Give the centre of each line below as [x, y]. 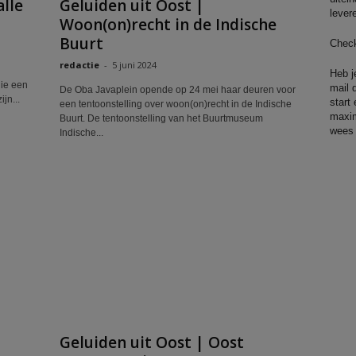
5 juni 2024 [134, 65]
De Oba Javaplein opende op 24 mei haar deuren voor [177, 90]
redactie [79, 65]
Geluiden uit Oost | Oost [151, 342]
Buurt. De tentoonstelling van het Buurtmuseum [161, 118]
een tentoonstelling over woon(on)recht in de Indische [175, 104]
